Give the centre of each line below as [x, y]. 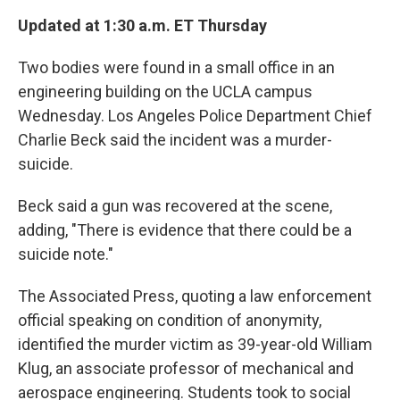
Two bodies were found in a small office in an [176, 67]
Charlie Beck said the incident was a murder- [175, 140]
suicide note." [66, 254]
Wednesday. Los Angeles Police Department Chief [195, 116]
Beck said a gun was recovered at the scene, [175, 206]
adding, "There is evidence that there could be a [185, 230]
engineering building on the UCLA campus [165, 92]
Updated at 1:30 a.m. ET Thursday [142, 25]
